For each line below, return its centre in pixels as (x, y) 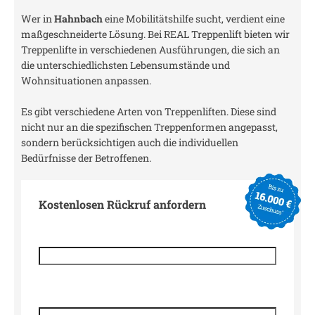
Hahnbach (78, 19)
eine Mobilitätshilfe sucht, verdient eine (194, 19)
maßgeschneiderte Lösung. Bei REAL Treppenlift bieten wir (155, 34)
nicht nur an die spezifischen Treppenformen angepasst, (149, 127)
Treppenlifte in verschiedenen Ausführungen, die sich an (150, 50)
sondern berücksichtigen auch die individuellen (130, 142)
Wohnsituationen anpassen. (86, 81)
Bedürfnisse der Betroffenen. (86, 158)
